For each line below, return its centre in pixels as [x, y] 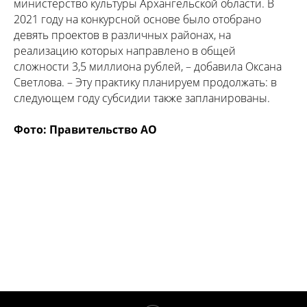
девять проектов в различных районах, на [122, 35]
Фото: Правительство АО [85, 130]
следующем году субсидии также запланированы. [142, 98]
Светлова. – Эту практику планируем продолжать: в [145, 83]
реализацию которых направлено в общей [125, 51]
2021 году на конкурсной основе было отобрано [137, 20]
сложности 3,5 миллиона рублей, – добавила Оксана [148, 67]
